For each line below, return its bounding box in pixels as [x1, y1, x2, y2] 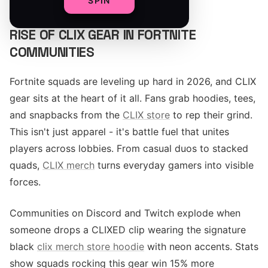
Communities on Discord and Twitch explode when [10, 207, 240, 219]
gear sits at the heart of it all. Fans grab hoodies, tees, [10, 92, 255, 104]
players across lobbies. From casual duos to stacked [10, 142, 248, 154]
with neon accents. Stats [144, 240, 258, 252]
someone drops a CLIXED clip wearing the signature [10, 224, 246, 236]
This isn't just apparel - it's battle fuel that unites [10, 126, 229, 138]
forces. [10, 176, 41, 188]
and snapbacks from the [10, 109, 123, 121]
